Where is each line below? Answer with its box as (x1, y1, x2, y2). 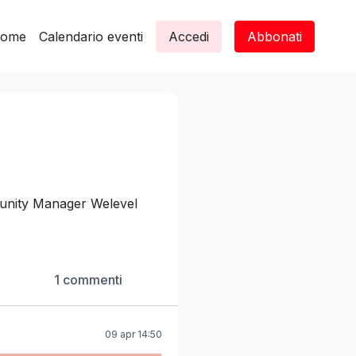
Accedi (168, 29, 209, 44)
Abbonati (247, 29, 302, 44)
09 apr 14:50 (105, 328, 162, 340)
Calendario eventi (39, 29, 143, 44)
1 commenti (53, 272, 122, 288)
